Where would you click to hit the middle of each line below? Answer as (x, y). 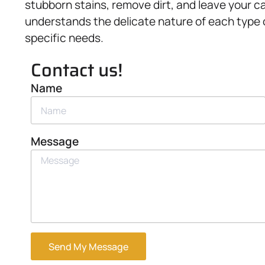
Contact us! (77, 70)
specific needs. (64, 38)
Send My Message (88, 246)
